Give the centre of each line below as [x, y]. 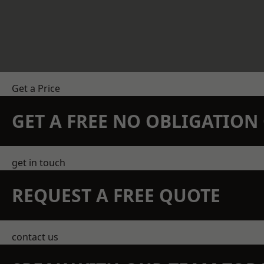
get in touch [39, 163]
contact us [35, 237]
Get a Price [36, 88]
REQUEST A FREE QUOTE [116, 195]
